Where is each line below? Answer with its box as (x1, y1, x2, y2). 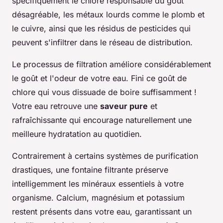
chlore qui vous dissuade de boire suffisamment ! (12, 87, 197, 97)
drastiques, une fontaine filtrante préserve (12, 164, 168, 175)
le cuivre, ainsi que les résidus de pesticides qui (12, 23, 191, 33)
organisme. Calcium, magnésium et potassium (12, 192, 185, 203)
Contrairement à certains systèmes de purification (12, 150, 198, 161)
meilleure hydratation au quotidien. (12, 128, 142, 139)
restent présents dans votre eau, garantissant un (12, 206, 192, 217)
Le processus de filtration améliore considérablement (12, 59, 211, 69)
